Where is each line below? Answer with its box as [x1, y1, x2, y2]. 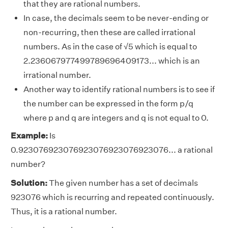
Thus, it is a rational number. [11, 207, 117, 217]
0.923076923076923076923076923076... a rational [11, 145, 213, 155]
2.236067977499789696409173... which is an [23, 56, 200, 66]
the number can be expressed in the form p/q [23, 99, 193, 109]
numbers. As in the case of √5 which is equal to [23, 42, 197, 52]
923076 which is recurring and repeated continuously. [11, 192, 214, 203]
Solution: [11, 178, 47, 188]
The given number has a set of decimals [47, 178, 198, 188]
